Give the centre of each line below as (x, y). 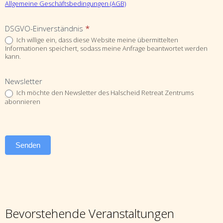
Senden (28, 145)
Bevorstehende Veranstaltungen (90, 213)
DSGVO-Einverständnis (45, 28)
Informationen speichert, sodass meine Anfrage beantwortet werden (106, 49)
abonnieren (23, 101)
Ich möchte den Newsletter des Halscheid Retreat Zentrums (104, 93)
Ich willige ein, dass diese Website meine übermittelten (97, 40)
